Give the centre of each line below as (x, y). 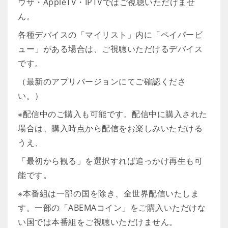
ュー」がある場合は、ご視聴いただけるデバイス (110, 49)
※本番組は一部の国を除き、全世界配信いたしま (108, 193)
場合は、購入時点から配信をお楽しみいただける (110, 128)
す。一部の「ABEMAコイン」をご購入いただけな (112, 208)
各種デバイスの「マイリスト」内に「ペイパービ (110, 35)
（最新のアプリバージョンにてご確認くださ (102, 81)
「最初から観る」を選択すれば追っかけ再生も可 (110, 161)
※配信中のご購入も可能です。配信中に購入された (113, 114)
